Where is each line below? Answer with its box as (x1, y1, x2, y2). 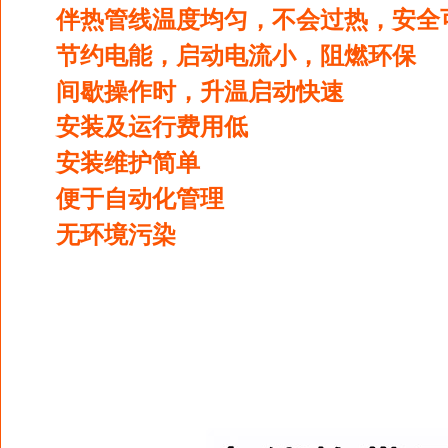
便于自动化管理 (56, 185, 224, 212)
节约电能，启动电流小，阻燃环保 (56, 42, 416, 69)
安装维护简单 (56, 149, 200, 176)
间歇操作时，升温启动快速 (56, 78, 344, 105)
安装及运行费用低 (56, 113, 248, 140)
